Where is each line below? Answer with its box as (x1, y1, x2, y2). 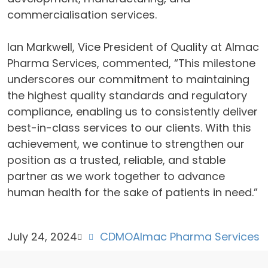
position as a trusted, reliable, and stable (7, 153, 226, 167)
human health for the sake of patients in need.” (7, 185, 258, 200)
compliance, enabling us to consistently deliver (7, 104, 258, 119)
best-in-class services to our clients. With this (7, 120, 251, 135)
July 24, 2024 (7, 229, 77, 244)
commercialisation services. (7, 7, 157, 22)
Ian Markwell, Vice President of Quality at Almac (7, 39, 259, 54)
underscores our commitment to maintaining (7, 72, 249, 87)
